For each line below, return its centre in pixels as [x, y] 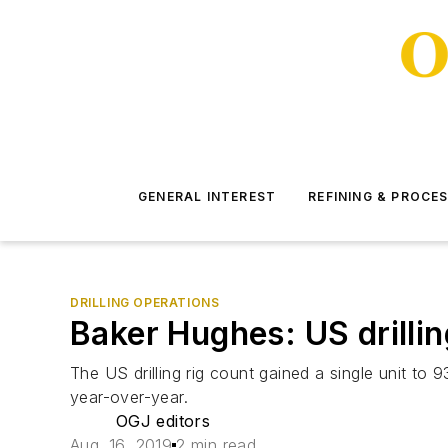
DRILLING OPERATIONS [145, 302]
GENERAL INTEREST [207, 196]
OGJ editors [163, 421]
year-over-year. [129, 397]
